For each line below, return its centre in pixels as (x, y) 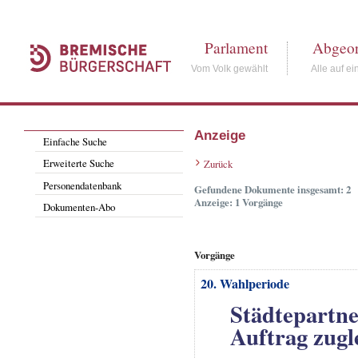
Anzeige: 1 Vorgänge (238, 203)
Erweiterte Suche (79, 163)
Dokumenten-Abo (80, 207)
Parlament (237, 48)
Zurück (218, 164)
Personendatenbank (83, 185)
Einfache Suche (76, 141)
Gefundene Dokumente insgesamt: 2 (272, 190)
